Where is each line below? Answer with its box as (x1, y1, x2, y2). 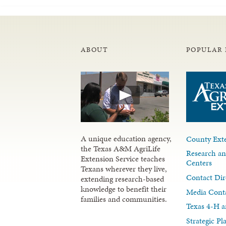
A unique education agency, (81, 132, 172, 144)
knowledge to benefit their (81, 183, 166, 195)
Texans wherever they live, (81, 162, 167, 175)
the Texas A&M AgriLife (81, 142, 160, 154)
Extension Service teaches (81, 152, 165, 164)
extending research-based (81, 173, 164, 185)
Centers (186, 157, 212, 169)
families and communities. (81, 193, 167, 205)
